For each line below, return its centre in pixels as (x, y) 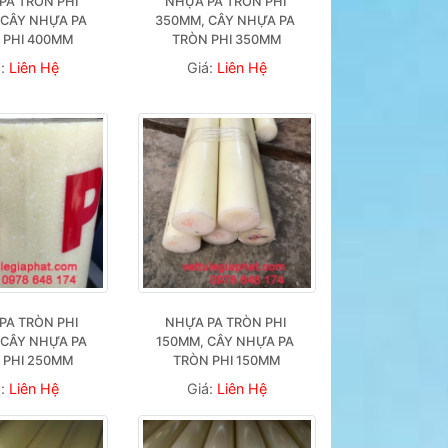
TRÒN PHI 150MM (227, 360)
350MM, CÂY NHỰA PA (225, 20)
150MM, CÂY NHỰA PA (225, 341)
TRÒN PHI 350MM (227, 39)
